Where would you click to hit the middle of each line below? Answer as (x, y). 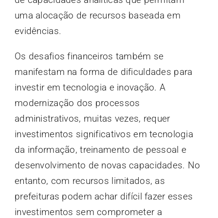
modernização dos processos (77, 103)
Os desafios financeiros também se (89, 56)
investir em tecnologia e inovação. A (90, 87)
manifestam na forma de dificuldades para (103, 72)
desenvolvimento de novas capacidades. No (107, 165)
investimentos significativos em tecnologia (104, 134)
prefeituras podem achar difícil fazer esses (104, 196)
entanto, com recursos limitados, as (90, 181)
